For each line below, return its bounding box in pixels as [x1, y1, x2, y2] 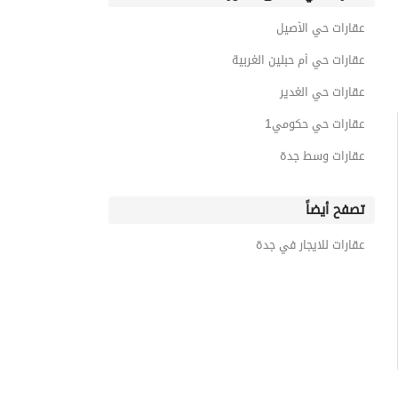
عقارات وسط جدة [280, 144, 364, 168]
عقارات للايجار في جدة [256, 233, 364, 257]
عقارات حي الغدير [280, 80, 364, 104]
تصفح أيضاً [306, 196, 364, 223]
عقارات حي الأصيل [276, 16, 364, 40]
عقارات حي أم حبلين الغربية [232, 48, 364, 72]
